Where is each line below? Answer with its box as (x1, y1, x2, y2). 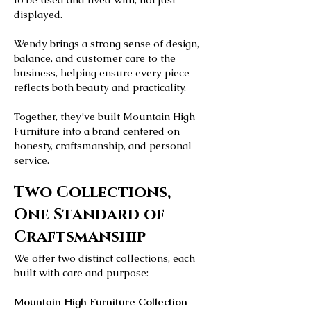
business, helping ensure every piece (14, 66, 190, 79)
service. (14, 153, 49, 167)
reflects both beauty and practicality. (14, 81, 186, 94)
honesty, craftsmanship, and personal (14, 139, 192, 152)
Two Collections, (14, 182, 171, 203)
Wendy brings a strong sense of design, (14, 37, 199, 50)
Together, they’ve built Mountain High (14, 110, 195, 123)
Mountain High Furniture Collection (14, 295, 187, 308)
